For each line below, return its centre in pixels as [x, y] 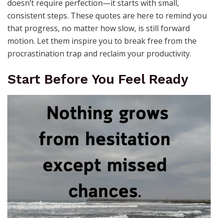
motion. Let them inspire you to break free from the [102, 41]
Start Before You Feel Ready [98, 80]
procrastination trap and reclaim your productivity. [99, 53]
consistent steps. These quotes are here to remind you [107, 15]
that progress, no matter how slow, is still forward [99, 28]
